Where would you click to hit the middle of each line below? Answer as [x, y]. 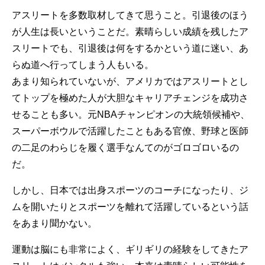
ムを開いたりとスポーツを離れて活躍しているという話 [130, 207]
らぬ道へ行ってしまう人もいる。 [83, 65]
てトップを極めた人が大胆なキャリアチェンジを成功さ [130, 98]
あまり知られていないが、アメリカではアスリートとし [130, 81]
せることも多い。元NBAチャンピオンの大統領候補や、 [131, 114]
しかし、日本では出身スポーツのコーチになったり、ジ [130, 190]
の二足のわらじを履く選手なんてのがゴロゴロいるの [125, 148]
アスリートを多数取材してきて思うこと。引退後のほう [130, 15]
